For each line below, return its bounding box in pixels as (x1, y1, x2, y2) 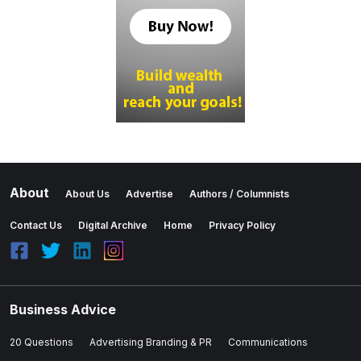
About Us (65, 187, 110, 200)
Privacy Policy (209, 218, 276, 231)
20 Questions (10, 335, 73, 348)
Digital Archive (78, 218, 147, 231)
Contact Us (10, 218, 62, 231)
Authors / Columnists (189, 187, 289, 200)
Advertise (126, 187, 173, 200)
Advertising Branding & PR (89, 335, 212, 348)
